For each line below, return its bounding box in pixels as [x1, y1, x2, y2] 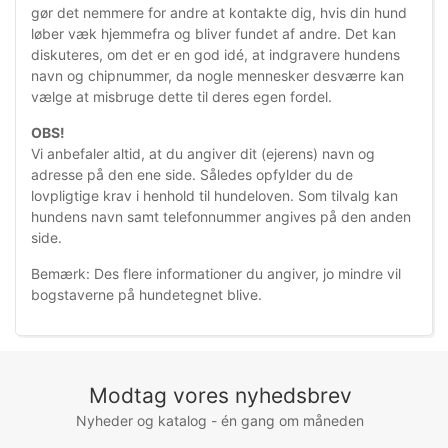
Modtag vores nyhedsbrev [88, 383, 352, 409]
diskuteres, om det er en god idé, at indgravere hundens [31, 46, 400, 64]
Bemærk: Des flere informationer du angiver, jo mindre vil [31, 265, 401, 283]
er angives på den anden [248, 208, 411, 226]
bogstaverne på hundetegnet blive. [31, 286, 262, 304]
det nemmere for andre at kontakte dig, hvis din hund [57, 4, 407, 22]
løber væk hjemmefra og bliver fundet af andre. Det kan [31, 25, 396, 43]
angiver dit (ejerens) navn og [187, 145, 375, 163]
